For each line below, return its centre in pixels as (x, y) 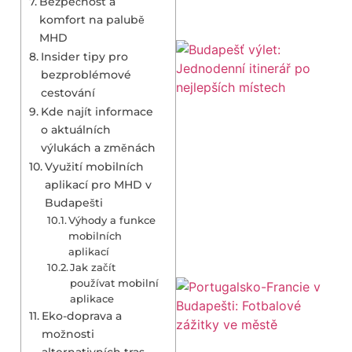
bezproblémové (86, 74)
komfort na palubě (92, 19)
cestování (68, 92)
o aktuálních (75, 129)
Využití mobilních (94, 166)
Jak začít (93, 267)
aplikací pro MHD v (98, 184)
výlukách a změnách (98, 147)
